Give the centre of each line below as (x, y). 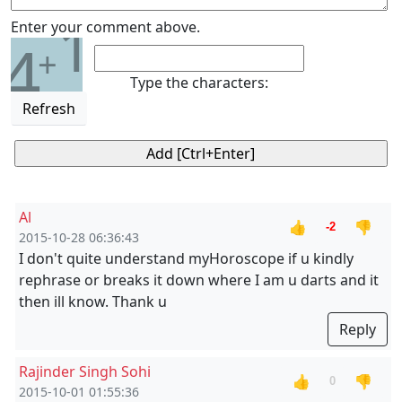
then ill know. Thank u (93, 301)
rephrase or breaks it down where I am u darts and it (199, 280)
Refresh (49, 109)
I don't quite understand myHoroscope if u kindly (186, 258)
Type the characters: (199, 83)
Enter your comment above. (105, 27)
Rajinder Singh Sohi (85, 371)
